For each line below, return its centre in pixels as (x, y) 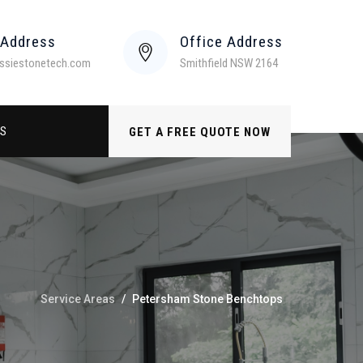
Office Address (231, 42)
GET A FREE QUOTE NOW (199, 132)
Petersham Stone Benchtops (207, 299)
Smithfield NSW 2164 (229, 63)
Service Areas (78, 299)
